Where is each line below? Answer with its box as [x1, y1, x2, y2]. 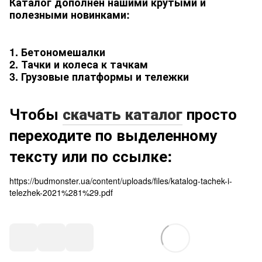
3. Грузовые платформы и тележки [9, 68, 192, 84]
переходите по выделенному [9, 124, 218, 146]
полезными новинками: [9, 6, 130, 22]
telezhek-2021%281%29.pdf [9, 187, 113, 199]
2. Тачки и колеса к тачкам [9, 56, 148, 72]
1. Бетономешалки [9, 44, 108, 60]
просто [182, 103, 237, 125]
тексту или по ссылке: [9, 145, 173, 167]
